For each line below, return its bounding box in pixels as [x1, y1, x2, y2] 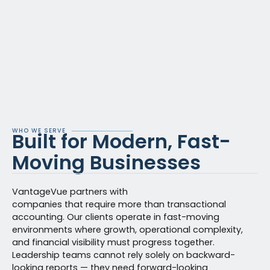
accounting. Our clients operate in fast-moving [12, 211, 219, 223]
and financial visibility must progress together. [12, 236, 215, 248]
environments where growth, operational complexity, [12, 224, 243, 236]
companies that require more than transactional [12, 198, 226, 210]
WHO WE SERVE [12, 127, 66, 134]
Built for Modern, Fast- [12, 128, 231, 155]
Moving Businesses [12, 149, 201, 176]
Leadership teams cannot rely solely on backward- [12, 249, 235, 261]
